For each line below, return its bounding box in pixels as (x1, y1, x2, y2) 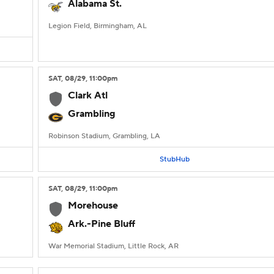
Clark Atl (68, 89, 108, 102)
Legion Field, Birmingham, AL (48, 21, 147, 31)
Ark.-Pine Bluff (68, 218, 135, 230)
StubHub (159, 154, 190, 164)
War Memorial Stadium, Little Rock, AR (48, 242, 179, 251)
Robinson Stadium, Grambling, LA (48, 131, 160, 141)
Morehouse (68, 199, 118, 212)
